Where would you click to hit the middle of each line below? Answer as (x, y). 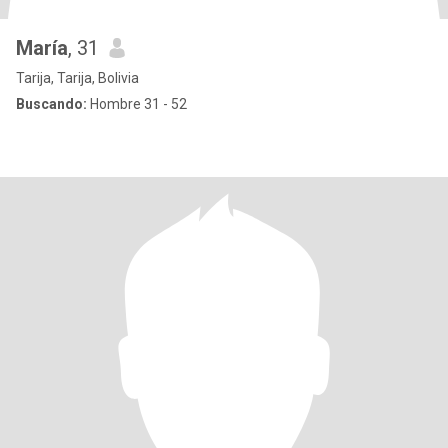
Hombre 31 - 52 (137, 104)
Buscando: (51, 104)
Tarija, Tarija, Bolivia (77, 78)
